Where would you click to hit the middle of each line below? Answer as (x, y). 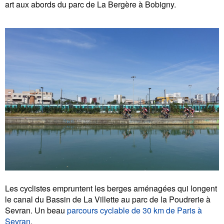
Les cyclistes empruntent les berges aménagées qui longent (111, 188)
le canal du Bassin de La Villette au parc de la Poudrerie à (108, 199)
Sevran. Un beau (36, 210)
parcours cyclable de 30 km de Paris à (134, 210)
